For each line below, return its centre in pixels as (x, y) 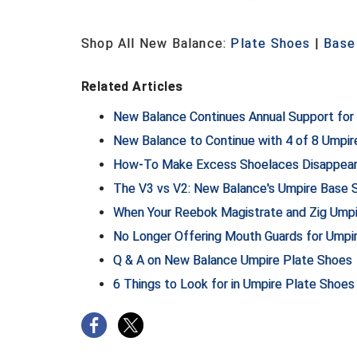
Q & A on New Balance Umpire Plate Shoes (233, 260)
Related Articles (132, 86)
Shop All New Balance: (156, 43)
